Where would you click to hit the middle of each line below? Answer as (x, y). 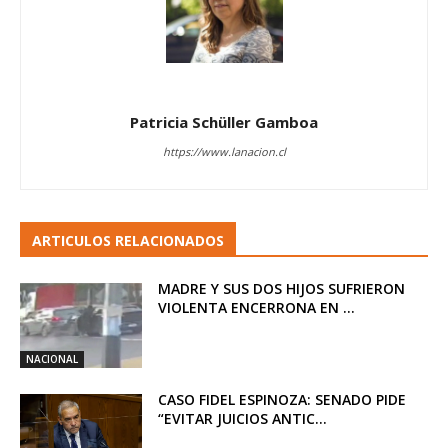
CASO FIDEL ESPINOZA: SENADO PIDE (282, 400)
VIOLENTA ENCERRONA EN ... (257, 307)
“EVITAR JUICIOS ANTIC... (243, 419)
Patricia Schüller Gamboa (224, 121)
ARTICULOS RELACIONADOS (128, 240)
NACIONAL (52, 359)
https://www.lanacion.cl (224, 151)
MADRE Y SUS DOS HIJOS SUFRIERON (282, 288)
